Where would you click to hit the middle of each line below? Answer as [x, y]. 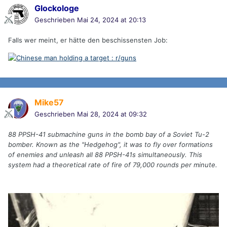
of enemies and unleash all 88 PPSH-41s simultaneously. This [105, 155]
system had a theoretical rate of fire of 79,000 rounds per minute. [113, 165]
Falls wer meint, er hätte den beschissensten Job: [88, 40]
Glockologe [57, 8]
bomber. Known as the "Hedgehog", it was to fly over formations [110, 145]
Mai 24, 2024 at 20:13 [111, 20]
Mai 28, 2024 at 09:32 [112, 114]
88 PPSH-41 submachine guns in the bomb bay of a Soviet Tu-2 [109, 135]
